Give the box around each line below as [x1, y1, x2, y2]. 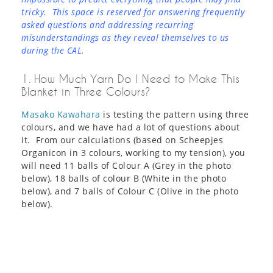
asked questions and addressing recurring [21, 19, 193, 31]
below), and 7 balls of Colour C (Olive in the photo [21, 185, 239, 197]
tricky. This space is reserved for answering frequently [21, 6, 244, 18]
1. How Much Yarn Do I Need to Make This [21, 72, 240, 86]
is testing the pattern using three [100, 108, 249, 121]
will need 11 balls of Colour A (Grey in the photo [21, 160, 232, 172]
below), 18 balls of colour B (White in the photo [21, 172, 226, 185]
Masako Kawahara [21, 108, 101, 121]
